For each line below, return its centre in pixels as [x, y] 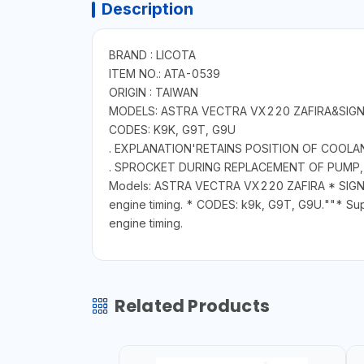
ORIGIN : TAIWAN [153, 93]
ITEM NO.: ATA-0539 [164, 74]
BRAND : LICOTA [152, 55]
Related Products [192, 306]
